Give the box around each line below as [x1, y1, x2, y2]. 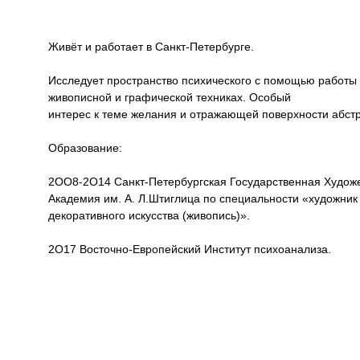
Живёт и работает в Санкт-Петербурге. [48, 40, 254, 53]
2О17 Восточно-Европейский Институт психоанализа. [48, 243, 331, 256]
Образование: [48, 141, 122, 154]
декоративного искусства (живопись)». [48, 209, 250, 222]
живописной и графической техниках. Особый [48, 91, 291, 104]
